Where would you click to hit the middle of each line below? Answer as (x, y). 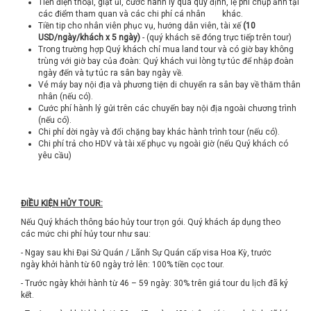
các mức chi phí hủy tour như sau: (86, 234)
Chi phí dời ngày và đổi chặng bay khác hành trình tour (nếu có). (159, 132)
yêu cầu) (55, 155)
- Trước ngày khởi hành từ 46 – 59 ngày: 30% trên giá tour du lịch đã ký (154, 283)
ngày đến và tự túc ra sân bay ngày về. (111, 73)
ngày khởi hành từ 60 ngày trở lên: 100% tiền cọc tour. (123, 264)
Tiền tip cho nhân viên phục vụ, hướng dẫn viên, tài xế (141, 26)
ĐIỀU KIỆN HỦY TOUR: (62, 203)
